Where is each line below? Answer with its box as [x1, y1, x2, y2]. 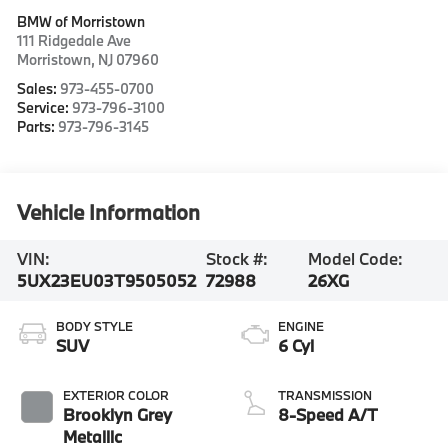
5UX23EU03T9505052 [17, 270, 197, 292]
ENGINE [278, 318, 324, 335]
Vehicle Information [17, 197, 201, 226]
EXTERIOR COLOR [63, 387, 170, 404]
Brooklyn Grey [63, 404, 173, 426]
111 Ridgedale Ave [17, 30, 132, 50]
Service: [17, 97, 73, 117]
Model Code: [308, 248, 404, 270]
